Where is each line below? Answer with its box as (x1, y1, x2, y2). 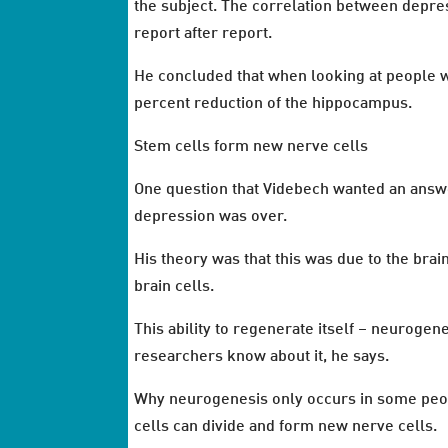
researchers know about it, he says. (134, 348, 390, 365)
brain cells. (134, 278, 215, 295)
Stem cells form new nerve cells (134, 138, 369, 155)
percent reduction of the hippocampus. (134, 95, 413, 112)
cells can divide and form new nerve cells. (134, 418, 438, 435)
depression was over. (134, 208, 288, 225)
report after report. (134, 25, 273, 42)
